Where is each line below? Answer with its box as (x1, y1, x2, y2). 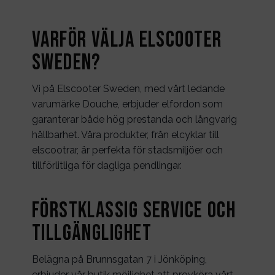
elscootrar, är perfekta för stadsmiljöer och (31, 144, 223, 156)
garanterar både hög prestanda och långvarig (31, 113, 237, 125)
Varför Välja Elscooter (31, 27, 222, 54)
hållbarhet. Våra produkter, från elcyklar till (31, 128, 219, 141)
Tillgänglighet (31, 220, 152, 247)
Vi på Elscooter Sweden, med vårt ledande (31, 82, 225, 95)
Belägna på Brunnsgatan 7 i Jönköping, (31, 253, 207, 265)
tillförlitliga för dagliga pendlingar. (31, 159, 182, 171)
